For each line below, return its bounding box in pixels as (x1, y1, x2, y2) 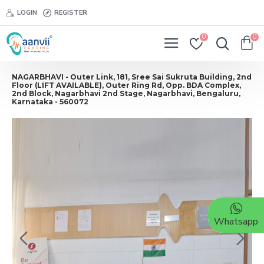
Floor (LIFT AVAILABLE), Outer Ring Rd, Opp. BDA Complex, (12, 81, 241, 90)
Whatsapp (214, 215, 258, 228)
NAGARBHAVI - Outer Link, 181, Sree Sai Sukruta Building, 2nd (12, 72, 252, 81)
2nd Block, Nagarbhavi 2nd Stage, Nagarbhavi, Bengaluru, (12, 89, 240, 98)
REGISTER (54, 8, 87, 17)
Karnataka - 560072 (12, 97, 88, 106)
